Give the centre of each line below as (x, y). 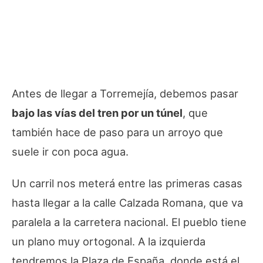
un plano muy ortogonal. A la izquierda (109, 241)
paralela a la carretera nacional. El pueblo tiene (129, 222)
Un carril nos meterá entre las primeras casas (127, 183)
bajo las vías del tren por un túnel (97, 112)
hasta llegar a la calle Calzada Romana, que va (127, 202)
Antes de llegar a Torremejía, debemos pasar (125, 93)
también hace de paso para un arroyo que (117, 132)
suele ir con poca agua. (70, 151)
